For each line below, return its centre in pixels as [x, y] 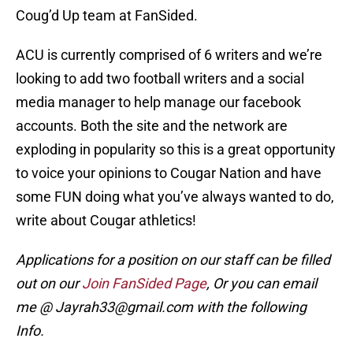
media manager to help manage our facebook [158, 102]
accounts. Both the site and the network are [152, 126]
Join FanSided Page [144, 284]
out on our [49, 284]
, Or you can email [262, 284]
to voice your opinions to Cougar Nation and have [169, 173]
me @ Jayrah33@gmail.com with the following [161, 307]
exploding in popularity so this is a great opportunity [176, 150]
